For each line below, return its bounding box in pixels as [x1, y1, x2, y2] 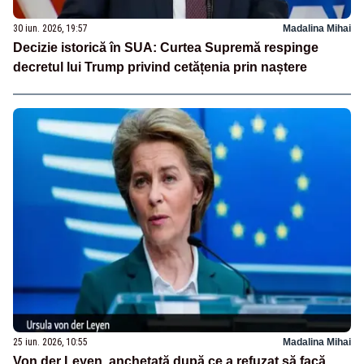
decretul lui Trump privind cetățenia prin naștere [13, 59, 307, 74]
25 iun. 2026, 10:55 [13, 336, 88, 349]
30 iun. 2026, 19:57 [13, 22, 88, 34]
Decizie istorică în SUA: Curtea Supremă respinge [13, 40, 318, 54]
